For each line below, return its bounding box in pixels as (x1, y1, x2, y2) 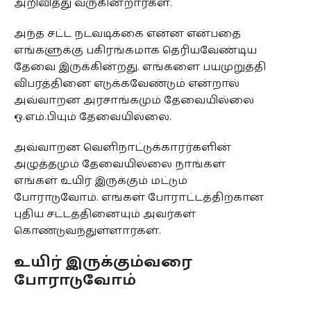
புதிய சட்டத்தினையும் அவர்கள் (13, 204, 196, 224)
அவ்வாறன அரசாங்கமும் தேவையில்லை (13, 90, 254, 110)
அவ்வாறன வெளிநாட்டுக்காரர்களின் (13, 137, 231, 157)
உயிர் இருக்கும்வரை (13, 249, 192, 275)
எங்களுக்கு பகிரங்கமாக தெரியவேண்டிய (13, 40, 257, 60)
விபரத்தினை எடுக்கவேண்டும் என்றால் (13, 74, 239, 93)
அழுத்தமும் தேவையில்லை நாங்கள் (13, 154, 226, 174)
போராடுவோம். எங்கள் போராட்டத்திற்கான (13, 187, 264, 207)
